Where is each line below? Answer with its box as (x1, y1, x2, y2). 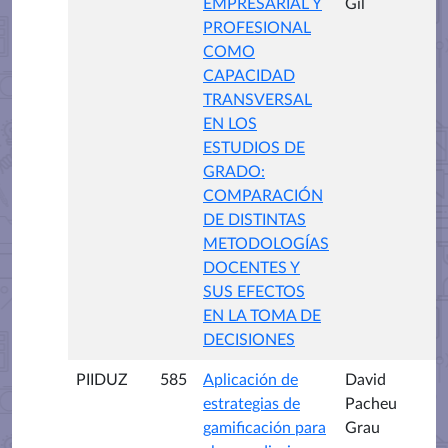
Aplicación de (203, 372, 298, 388)
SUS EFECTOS (203, 284, 305, 300)
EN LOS (203, 116, 257, 132)
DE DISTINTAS (203, 212, 306, 228)
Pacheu (345, 396, 397, 412)
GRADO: (203, 164, 265, 180)
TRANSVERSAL (203, 92, 312, 108)
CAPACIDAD (203, 68, 295, 84)
